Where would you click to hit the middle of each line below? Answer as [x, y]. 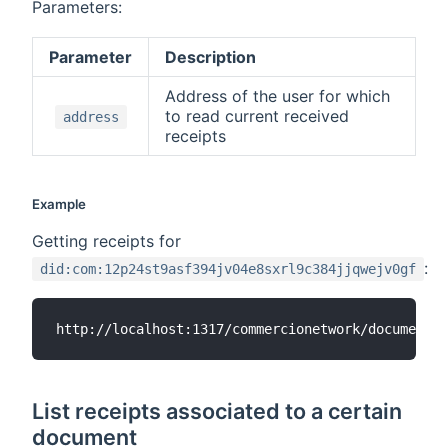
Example [59, 204]
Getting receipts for [106, 241]
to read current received [257, 116]
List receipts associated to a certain [217, 410]
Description [210, 57]
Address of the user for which [277, 96]
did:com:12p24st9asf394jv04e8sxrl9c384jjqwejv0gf [228, 269]
